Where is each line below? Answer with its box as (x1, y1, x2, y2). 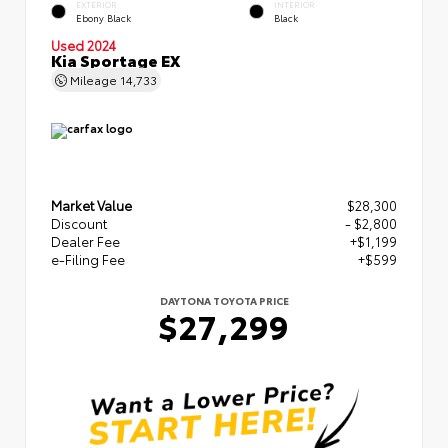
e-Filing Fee (51, 249, 125, 268)
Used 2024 (51, 35, 116, 54)
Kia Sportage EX (51, 47, 180, 71)
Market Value (51, 195, 132, 214)
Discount (51, 213, 107, 232)
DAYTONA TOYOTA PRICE (159, 292, 289, 308)
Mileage (67, 70, 120, 88)
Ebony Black (76, 10, 131, 24)
